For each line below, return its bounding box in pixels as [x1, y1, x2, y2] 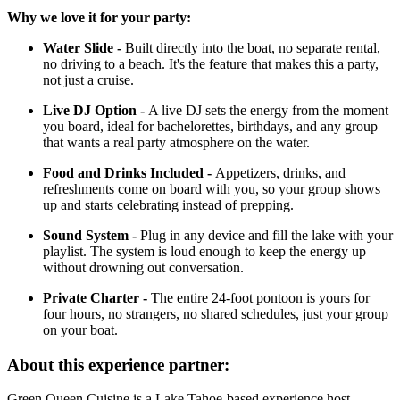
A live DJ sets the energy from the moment [148, 102, 388, 118]
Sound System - [43, 227, 140, 243]
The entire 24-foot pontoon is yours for [151, 289, 370, 305]
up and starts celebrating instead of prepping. [43, 196, 294, 212]
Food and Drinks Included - [43, 164, 215, 180]
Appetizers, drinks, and [215, 164, 346, 180]
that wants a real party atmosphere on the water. [43, 134, 310, 150]
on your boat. [43, 321, 118, 337]
